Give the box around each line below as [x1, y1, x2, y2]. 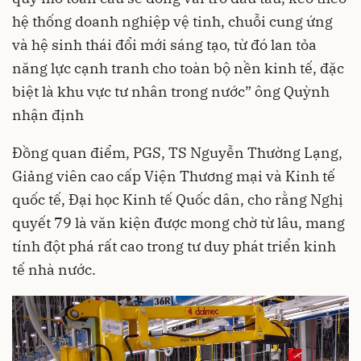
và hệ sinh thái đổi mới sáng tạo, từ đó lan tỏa [12, 35, 317, 54]
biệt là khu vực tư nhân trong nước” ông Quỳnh [12, 81, 330, 101]
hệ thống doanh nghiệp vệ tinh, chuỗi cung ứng [12, 11, 333, 31]
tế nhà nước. [12, 259, 96, 279]
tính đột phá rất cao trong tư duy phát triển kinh [12, 236, 336, 255]
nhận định [12, 105, 84, 124]
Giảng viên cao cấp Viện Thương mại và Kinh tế [12, 166, 335, 185]
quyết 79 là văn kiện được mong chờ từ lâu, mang [12, 213, 345, 232]
